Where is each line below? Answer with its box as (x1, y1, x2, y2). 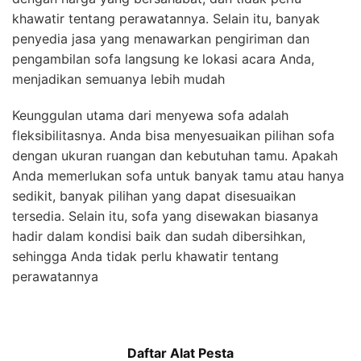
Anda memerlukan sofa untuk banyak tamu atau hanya (12, 167, 344, 184)
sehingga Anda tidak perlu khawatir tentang (12, 247, 279, 264)
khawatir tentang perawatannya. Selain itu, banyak (12, 10, 320, 27)
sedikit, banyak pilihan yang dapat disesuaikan (12, 187, 296, 204)
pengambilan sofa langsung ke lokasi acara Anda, (12, 50, 314, 67)
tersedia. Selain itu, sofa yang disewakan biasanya (12, 207, 318, 224)
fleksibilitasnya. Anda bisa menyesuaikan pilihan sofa (12, 127, 334, 143)
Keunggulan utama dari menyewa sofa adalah (12, 106, 288, 123)
